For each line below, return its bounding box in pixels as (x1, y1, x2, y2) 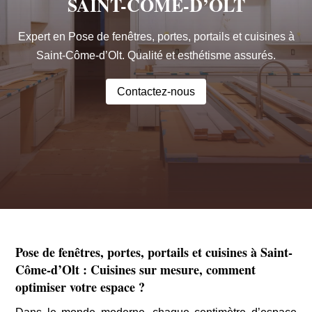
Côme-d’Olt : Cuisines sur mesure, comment (15, 260, 256, 279)
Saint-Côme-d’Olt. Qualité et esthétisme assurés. (36, 49, 276, 62)
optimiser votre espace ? (15, 277, 146, 296)
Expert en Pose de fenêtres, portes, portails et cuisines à (17, 31, 295, 43)
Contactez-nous (117, 86, 195, 98)
